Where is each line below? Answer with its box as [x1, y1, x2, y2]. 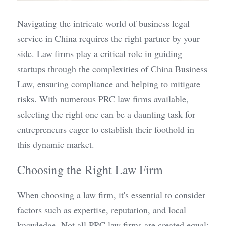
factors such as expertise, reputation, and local [17, 204, 186, 216]
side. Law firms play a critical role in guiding [17, 47, 182, 60]
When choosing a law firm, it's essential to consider [17, 189, 205, 201]
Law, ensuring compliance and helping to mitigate [17, 78, 200, 90]
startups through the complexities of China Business [17, 63, 207, 75]
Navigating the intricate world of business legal [17, 17, 190, 29]
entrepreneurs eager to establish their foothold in [17, 123, 194, 135]
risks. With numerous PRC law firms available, [17, 93, 189, 105]
